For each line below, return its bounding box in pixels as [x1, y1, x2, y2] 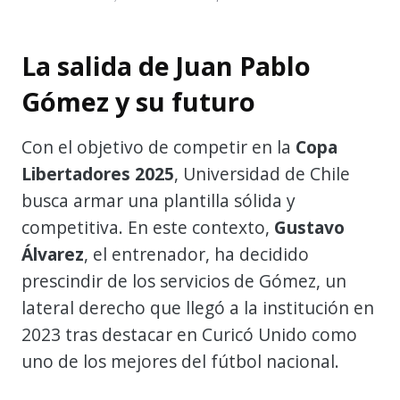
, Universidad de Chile [174, 161, 350, 186]
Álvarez [21, 241, 84, 266]
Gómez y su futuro [21, 83, 255, 119]
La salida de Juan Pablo [21, 47, 311, 83]
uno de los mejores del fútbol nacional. [21, 348, 339, 373]
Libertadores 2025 [21, 161, 174, 186]
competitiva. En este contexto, [21, 214, 274, 239]
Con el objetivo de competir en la [21, 134, 296, 159]
